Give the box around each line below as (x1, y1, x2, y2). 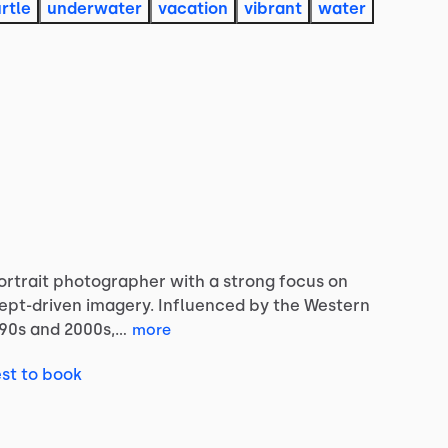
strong (223, 271, 275, 291)
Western (304, 295, 370, 315)
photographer (53, 271, 166, 291)
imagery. (86, 295, 154, 315)
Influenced (158, 295, 245, 315)
